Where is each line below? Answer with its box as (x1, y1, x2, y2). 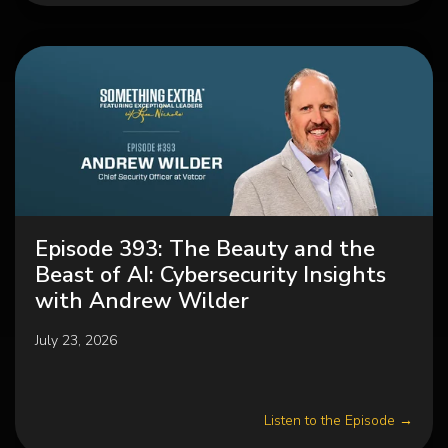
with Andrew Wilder (35, 286, 249, 316)
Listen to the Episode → (264, 411, 413, 430)
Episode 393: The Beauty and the (35, 234, 375, 264)
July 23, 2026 (35, 331, 117, 350)
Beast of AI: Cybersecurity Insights (35, 260, 386, 290)
